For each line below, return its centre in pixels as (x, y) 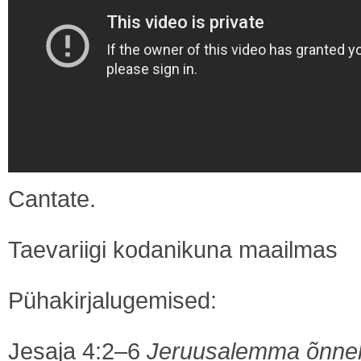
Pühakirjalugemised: (112, 300)
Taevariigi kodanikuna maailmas (173, 249)
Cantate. (52, 199)
